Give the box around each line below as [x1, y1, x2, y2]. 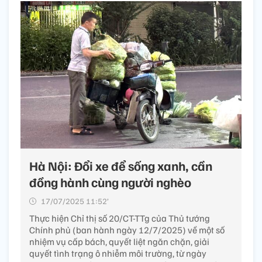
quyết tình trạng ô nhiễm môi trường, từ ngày [29, 247, 206, 260]
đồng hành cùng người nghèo [29, 174, 191, 191]
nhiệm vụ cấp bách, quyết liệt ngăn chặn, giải [29, 236, 209, 248]
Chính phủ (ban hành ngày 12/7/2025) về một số [29, 224, 225, 236]
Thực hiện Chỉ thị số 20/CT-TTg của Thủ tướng [29, 212, 210, 225]
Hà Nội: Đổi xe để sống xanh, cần [29, 157, 212, 174]
